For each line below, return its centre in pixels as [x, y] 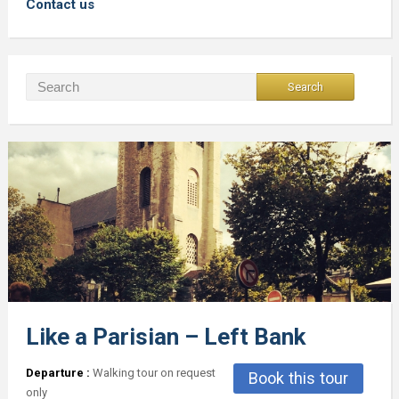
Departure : [57, 373]
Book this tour [299, 379]
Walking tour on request [152, 373]
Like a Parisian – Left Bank [165, 337]
